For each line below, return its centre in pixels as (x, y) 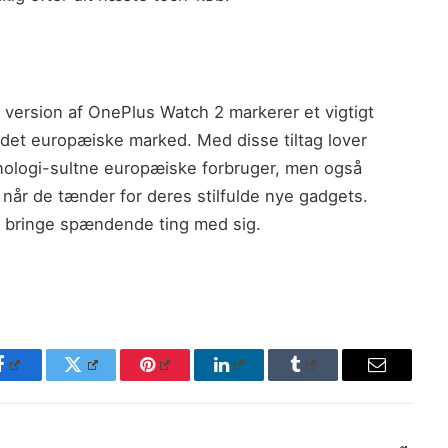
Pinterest (185, 379)
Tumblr (328, 379)
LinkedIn (260, 379)
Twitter (105, 379)
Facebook (40, 379)
